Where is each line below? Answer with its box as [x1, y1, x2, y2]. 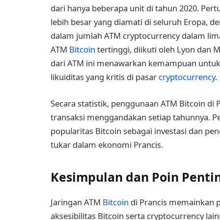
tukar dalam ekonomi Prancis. [51, 138, 163, 150]
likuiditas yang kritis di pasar [51, 71, 159, 82]
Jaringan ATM [51, 196, 103, 208]
